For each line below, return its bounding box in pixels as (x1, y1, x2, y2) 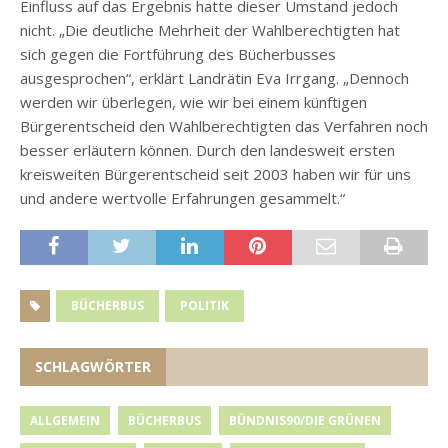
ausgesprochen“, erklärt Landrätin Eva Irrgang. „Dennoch (20, 68, 409, 89)
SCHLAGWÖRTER (35, 357, 151, 377)
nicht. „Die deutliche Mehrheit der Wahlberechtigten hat (20, 20, 400, 41)
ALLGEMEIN (30, 412, 100, 430)
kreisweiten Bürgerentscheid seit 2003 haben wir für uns (20, 164, 411, 185)
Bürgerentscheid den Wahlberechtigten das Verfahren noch (20, 116, 428, 137)
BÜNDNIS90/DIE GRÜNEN (229, 412, 381, 430)
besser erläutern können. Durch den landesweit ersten (20, 140, 395, 161)
